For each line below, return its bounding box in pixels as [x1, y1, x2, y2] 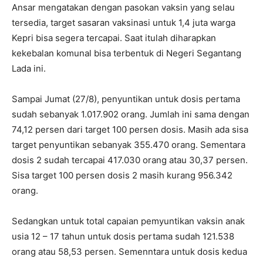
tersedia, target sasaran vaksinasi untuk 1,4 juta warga [12, 16, 235, 28]
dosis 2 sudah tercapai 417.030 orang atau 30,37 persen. [12, 154, 248, 166]
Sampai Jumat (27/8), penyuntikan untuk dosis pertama [12, 93, 240, 104]
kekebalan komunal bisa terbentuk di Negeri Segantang [12, 47, 241, 59]
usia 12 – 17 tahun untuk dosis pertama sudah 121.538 [12, 230, 234, 242]
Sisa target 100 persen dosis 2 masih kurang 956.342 [12, 169, 232, 181]
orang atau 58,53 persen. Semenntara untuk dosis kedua [12, 245, 247, 257]
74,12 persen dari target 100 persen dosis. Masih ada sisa [12, 123, 248, 135]
